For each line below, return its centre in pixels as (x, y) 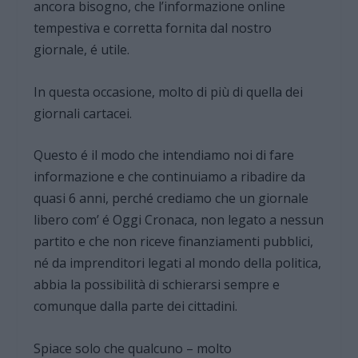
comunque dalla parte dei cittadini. (136, 306)
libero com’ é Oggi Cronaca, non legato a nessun (179, 220)
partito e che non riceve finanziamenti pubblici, (174, 242)
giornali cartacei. (83, 113)
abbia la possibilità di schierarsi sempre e (157, 285)
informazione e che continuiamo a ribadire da (170, 177)
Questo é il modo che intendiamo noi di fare (164, 155)
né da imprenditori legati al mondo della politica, (178, 263)
